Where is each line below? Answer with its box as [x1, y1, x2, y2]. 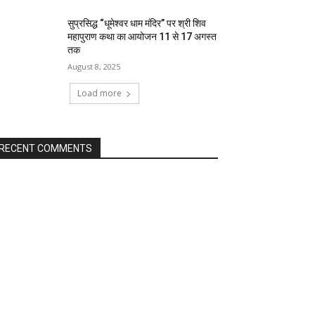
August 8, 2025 [67, 61, 121, 72]
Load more [77, 87, 122, 100]
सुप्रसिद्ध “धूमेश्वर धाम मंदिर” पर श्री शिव [67, 18, 207, 30]
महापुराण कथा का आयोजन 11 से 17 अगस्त [67, 31, 217, 43]
